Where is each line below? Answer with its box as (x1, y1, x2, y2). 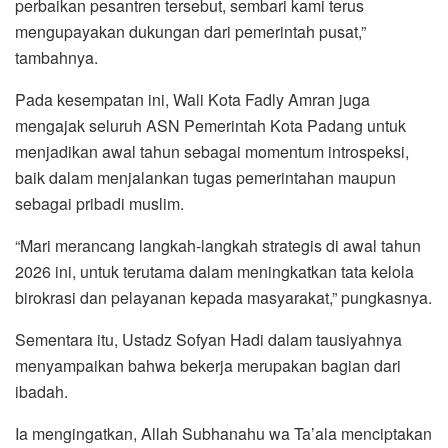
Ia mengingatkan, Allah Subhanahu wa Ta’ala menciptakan (15, 421, 432, 445)
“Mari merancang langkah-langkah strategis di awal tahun (15, 233, 421, 257)
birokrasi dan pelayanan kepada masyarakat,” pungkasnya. (15, 285, 432, 309)
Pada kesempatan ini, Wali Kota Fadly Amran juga (15, 87, 370, 111)
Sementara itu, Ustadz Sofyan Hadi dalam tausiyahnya (15, 327, 402, 351)
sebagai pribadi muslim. (15, 191, 184, 215)
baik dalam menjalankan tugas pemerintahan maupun (15, 165, 396, 189)
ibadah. (15, 379, 68, 403)
